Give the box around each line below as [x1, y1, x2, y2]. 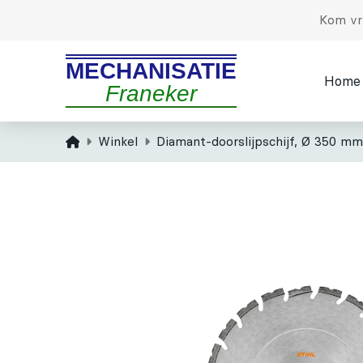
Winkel [97, 134, 138, 149]
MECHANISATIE [65, 58, 237, 83]
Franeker [105, 81, 197, 106]
